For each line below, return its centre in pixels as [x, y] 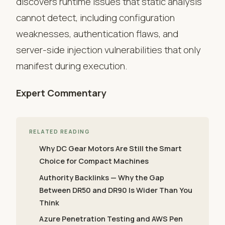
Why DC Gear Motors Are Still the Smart [111, 149]
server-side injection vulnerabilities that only [108, 50]
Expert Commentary [61, 93]
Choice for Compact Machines [94, 161]
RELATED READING [60, 132]
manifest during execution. [72, 66]
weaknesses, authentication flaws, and [97, 34]
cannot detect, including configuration [95, 18]
